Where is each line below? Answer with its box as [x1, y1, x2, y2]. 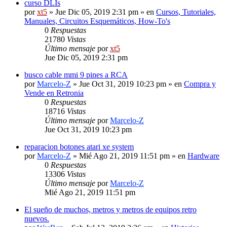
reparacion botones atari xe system [24, 142, 134, 151]
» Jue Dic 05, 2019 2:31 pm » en [47, 7, 156, 16]
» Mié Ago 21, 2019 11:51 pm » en [71, 151, 187, 160]
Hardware [187, 151, 219, 160]
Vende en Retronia [24, 88, 84, 97]
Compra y [184, 79, 216, 88]
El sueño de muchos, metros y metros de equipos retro [24, 205, 197, 214]
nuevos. [24, 214, 49, 223]
